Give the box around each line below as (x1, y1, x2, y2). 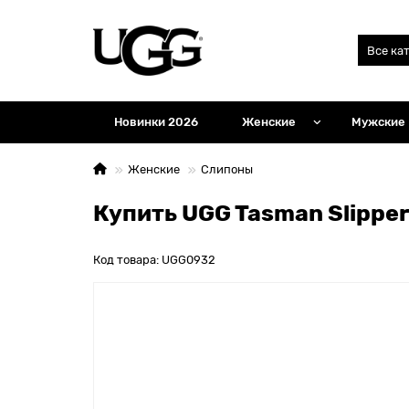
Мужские (351, 114, 406, 129)
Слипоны (201, 162, 253, 176)
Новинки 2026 (114, 114, 199, 129)
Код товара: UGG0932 (93, 252, 215, 267)
